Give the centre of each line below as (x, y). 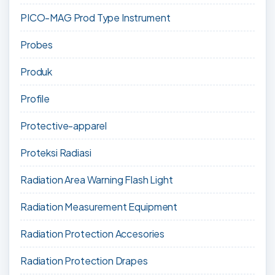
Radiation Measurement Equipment (99, 207)
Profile (35, 99)
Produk (37, 72)
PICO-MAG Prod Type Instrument (95, 18)
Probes (37, 45)
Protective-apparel (64, 126)
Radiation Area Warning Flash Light (97, 180)
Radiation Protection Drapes (84, 261)
